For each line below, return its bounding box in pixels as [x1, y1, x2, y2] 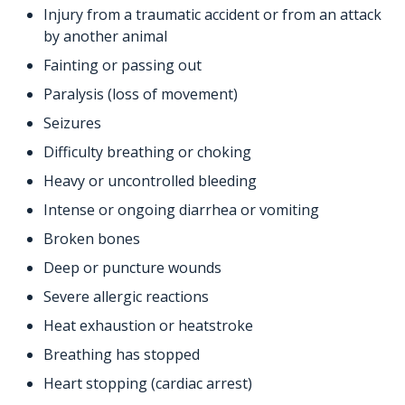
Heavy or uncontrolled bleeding [43, 171, 257, 192]
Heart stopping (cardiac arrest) [43, 373, 252, 394]
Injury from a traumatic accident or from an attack [43, 5, 381, 25]
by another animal [43, 26, 167, 47]
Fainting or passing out [43, 55, 202, 76]
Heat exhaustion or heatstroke [43, 316, 253, 336]
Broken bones [43, 229, 140, 250]
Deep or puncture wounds [43, 258, 221, 278]
